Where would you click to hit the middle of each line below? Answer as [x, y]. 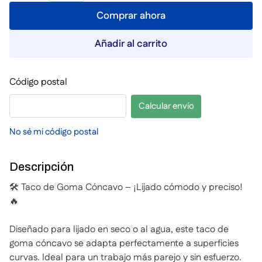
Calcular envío [166, 106]
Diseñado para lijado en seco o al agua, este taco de [119, 230]
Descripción [42, 167]
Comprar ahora [131, 16]
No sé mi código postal [54, 132]
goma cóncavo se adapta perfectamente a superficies [124, 244]
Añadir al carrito [131, 44]
